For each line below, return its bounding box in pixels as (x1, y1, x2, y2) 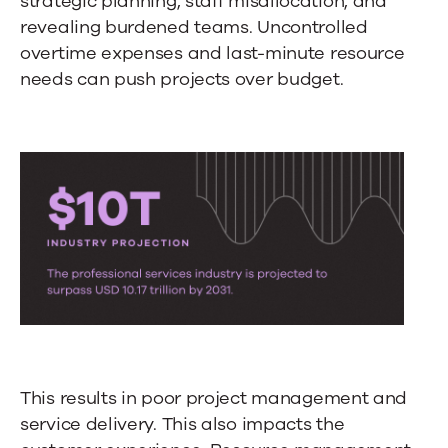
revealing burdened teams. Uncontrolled (20, 15, 368, 39)
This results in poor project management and (20, 385, 408, 410)
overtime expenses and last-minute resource (20, 41, 405, 65)
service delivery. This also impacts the (20, 411, 345, 436)
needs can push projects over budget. (20, 67, 348, 91)
